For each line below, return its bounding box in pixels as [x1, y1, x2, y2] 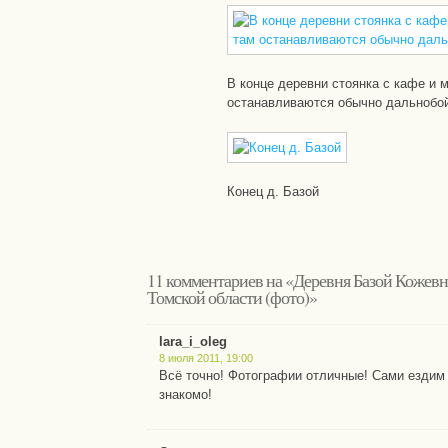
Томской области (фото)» [146, 285, 317, 310]
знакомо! [159, 386, 213, 402]
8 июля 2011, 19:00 [159, 351, 254, 364]
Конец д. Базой [226, 183, 319, 199]
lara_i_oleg [159, 333, 228, 349]
